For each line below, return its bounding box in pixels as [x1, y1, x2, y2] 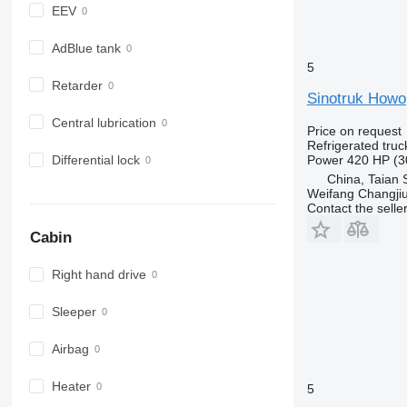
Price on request [306, 123, 402, 138]
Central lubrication [51, 115, 156, 131]
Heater [51, 379, 91, 394]
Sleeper [51, 304, 96, 320]
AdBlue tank [51, 40, 121, 55]
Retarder [51, 77, 103, 93]
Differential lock [51, 153, 140, 168]
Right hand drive [51, 267, 146, 283]
